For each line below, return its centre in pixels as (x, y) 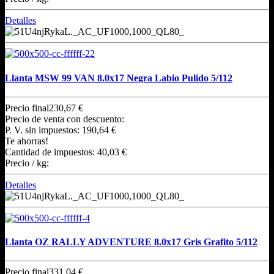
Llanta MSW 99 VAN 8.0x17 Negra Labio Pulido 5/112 (119, 78)
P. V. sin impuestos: (43, 130)
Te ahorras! (27, 141)
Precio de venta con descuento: (65, 119)
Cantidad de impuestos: (51, 152)
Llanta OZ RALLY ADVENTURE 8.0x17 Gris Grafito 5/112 (131, 242)
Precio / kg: (27, 163)
